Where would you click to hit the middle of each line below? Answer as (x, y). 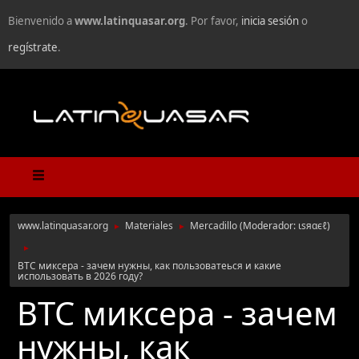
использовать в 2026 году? (80, 276)
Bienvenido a (41, 21)
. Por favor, (213, 21)
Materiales (149, 226)
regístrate (33, 47)
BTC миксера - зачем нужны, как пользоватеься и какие (149, 266)
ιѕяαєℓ (313, 226)
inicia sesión (270, 21)
